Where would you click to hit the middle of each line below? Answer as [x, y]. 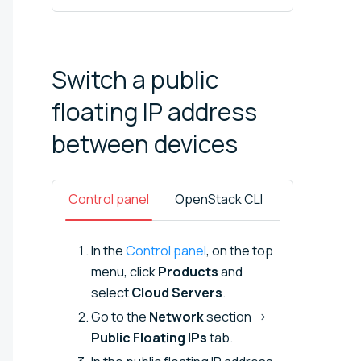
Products [188, 271]
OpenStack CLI [219, 199]
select [111, 292]
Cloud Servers [177, 292]
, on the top [240, 250]
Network [176, 316]
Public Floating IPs [149, 337]
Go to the [120, 316]
